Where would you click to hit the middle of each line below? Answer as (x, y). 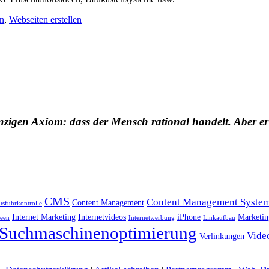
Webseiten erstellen (45, 20)
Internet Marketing (44, 216)
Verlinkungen (222, 236)
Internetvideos (102, 216)
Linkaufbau (219, 217)
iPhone (189, 216)
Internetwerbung (152, 217)
